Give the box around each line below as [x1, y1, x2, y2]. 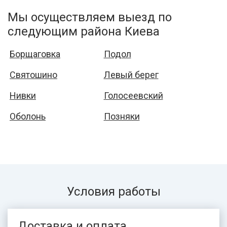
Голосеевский [103, 90, 163, 101]
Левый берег [103, 69, 159, 80]
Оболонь [10, 111, 46, 122]
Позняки [103, 111, 140, 122]
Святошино [10, 69, 57, 80]
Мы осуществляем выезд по [8, 10, 172, 24]
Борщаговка [10, 49, 60, 59]
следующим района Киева [8, 24, 160, 39]
